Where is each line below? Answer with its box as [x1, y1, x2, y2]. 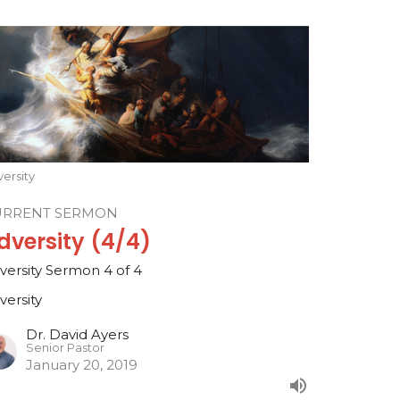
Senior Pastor [26, 341, 105, 355]
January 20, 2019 [26, 356, 138, 374]
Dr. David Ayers [26, 326, 129, 344]
